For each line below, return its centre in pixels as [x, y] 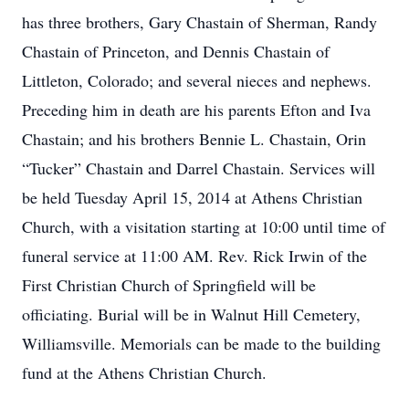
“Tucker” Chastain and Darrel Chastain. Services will [199, 168]
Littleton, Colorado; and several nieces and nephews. [197, 80]
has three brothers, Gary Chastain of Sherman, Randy [199, 22]
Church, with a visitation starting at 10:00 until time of [204, 226]
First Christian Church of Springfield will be [169, 285]
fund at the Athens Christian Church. [144, 372]
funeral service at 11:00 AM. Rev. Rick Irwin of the [194, 256]
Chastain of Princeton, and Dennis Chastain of [176, 51]
